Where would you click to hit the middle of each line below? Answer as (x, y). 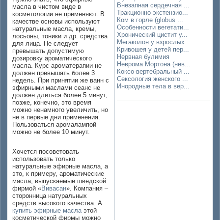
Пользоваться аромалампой (54, 124)
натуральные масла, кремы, (54, 29)
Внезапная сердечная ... (153, 5)
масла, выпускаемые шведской (59, 181)
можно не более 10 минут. (51, 132)
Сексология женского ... (152, 79)
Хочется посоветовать (46, 151)
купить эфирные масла (47, 210)
